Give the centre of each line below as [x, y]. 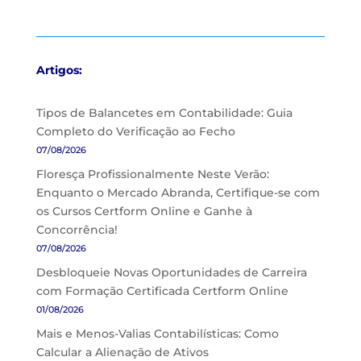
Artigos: [59, 70]
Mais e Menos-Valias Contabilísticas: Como [157, 334]
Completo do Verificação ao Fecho [135, 131]
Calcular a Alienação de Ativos [122, 352]
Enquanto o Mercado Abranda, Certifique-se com [178, 193]
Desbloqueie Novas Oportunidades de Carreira [171, 272]
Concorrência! [77, 230]
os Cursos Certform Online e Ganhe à [144, 211]
